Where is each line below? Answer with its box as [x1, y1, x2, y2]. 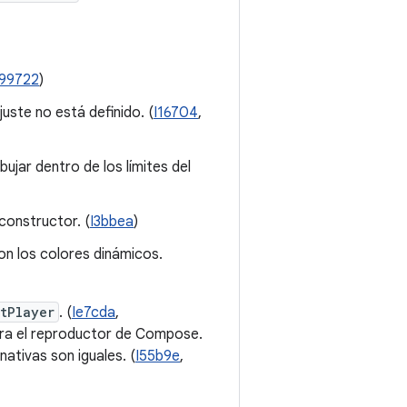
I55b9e [135, 347, 180, 365]
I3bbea [90, 213, 134, 231]
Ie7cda [72, 303, 115, 322]
